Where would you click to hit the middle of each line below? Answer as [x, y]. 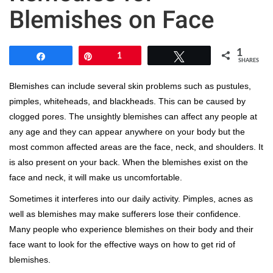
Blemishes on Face [112, 19]
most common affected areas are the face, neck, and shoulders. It [136, 147]
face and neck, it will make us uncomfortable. [96, 177]
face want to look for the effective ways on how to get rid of [122, 244]
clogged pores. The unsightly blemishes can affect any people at [133, 116]
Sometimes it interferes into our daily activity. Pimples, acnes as [131, 198]
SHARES [249, 60]
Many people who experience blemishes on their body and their [131, 229]
